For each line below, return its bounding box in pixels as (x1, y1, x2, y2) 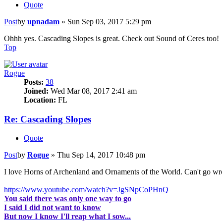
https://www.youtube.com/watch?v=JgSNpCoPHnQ (4, 185, 168, 194)
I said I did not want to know (4, 203, 101, 212)
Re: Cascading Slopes (4, 113, 91, 124)
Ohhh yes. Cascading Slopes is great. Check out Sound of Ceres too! (4, 34, 219, 43)
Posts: (24, 77, 44, 86)
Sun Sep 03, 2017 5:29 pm (67, 17, 151, 26)
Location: (24, 95, 56, 104)
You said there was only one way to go (4, 194, 131, 203)
